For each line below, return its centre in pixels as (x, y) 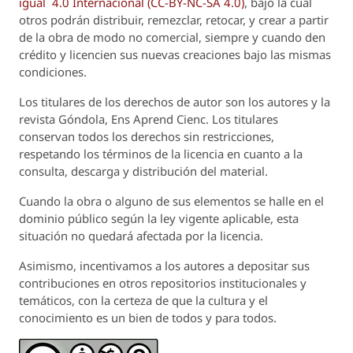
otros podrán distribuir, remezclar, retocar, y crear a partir (174, 20)
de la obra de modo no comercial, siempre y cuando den (172, 37)
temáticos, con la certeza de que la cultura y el (143, 301)
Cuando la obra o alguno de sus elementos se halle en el (171, 201)
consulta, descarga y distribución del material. (143, 171)
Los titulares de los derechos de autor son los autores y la (175, 102)
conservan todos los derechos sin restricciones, (147, 137)
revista (39, 119)
